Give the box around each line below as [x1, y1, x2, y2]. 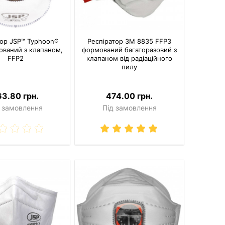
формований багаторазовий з [82, 46, 177, 54]
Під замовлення [102, 103, 157, 113]
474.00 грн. [106, 91, 153, 101]
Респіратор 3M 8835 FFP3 [87, 37, 172, 46]
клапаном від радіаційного [86, 54, 173, 63]
